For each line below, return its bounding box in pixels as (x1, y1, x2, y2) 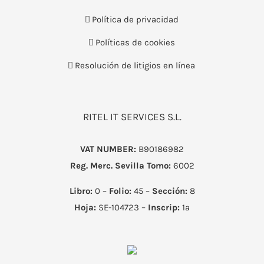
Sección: (151, 185, 187, 196)
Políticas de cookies (95, 37, 175, 48)
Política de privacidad (91, 14, 179, 25)
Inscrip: (148, 202, 180, 213)
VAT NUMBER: (80, 143, 136, 154)
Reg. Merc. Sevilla (70, 160, 144, 171)
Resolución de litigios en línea (75, 60, 195, 71)
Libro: (69, 185, 93, 196)
